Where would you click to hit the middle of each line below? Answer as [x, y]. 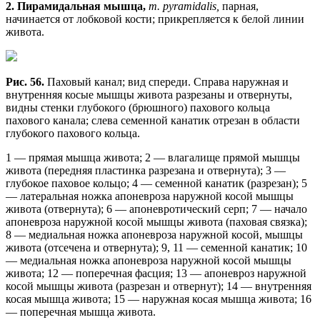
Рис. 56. [26, 81]
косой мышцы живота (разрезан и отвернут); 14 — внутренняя [159, 286]
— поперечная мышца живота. [81, 311]
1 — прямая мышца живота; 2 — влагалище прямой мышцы [153, 157]
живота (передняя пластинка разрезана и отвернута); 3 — [146, 170]
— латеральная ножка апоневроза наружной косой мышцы [150, 196]
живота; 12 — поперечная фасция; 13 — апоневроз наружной [156, 273]
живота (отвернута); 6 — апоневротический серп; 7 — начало [156, 209]
